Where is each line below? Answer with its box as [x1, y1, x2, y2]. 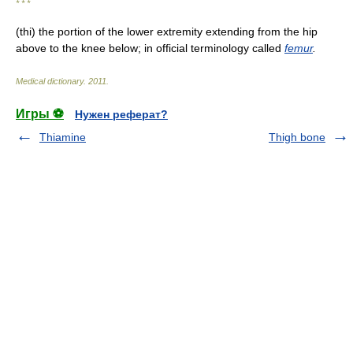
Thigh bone [269, 131, 325, 143]
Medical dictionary [16, 76, 84, 86]
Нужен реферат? [75, 108, 168, 121]
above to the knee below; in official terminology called [16, 42, 284, 54]
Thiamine [39, 131, 86, 143]
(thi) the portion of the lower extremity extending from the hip [16, 25, 318, 38]
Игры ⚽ [16, 107, 64, 121]
